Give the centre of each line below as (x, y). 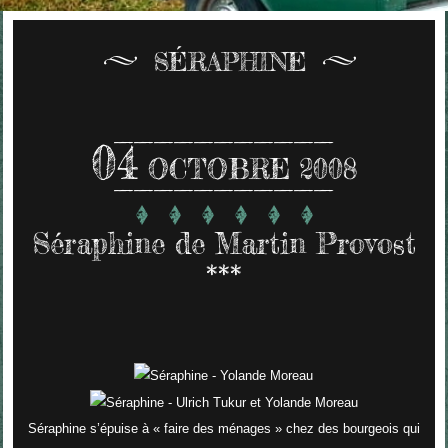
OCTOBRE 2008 (252, 169)
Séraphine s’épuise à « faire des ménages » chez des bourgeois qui (223, 429)
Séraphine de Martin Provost (223, 244)
